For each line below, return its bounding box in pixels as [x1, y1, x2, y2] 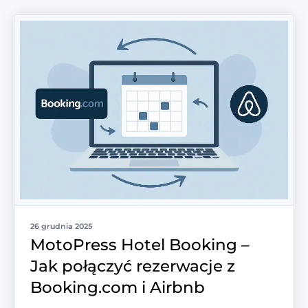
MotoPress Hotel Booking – [30, 235, 250, 255]
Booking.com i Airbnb [30, 278, 205, 298]
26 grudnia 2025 [30, 221, 92, 232]
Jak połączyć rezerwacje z [30, 256, 235, 276]
